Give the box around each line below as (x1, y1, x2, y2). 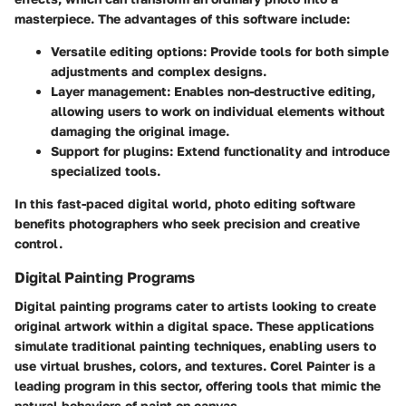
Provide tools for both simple (207, 43, 389, 60)
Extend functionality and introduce (173, 143, 390, 159)
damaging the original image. (51, 123, 229, 140)
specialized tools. (51, 163, 160, 179)
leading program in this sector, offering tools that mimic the (14, 378, 381, 394)
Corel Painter (270, 358, 350, 374)
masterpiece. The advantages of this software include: (14, 11, 350, 27)
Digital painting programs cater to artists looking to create (14, 298, 376, 314)
